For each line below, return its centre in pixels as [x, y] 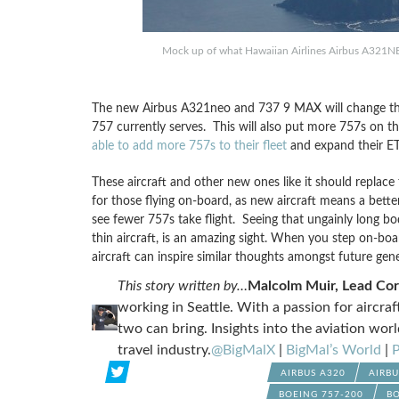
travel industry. [164, 350]
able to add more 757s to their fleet [189, 146]
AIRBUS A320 [313, 373]
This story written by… [182, 286]
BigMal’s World [333, 350]
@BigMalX [243, 350]
